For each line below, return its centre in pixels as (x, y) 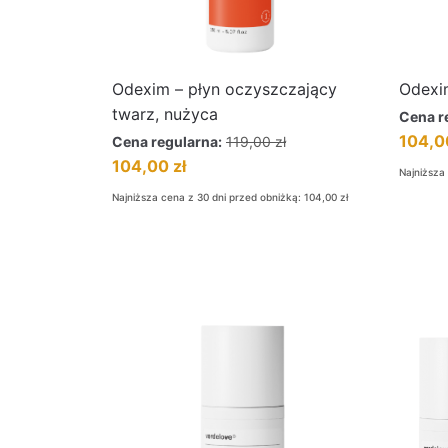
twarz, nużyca (165, 114)
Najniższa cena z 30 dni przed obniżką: (208, 197)
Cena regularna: (167, 141)
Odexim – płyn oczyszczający (224, 89)
